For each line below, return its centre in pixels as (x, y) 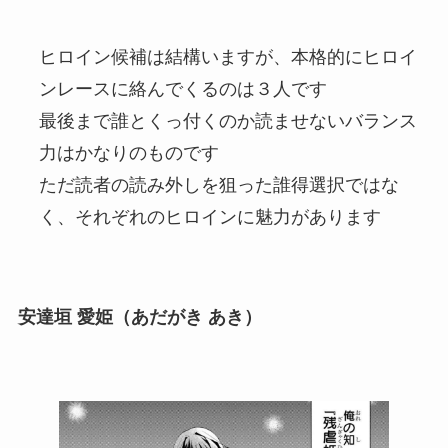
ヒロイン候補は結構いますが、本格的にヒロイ (227, 57)
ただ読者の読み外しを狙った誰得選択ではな (218, 185)
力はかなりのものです (128, 153)
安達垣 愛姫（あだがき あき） (139, 316)
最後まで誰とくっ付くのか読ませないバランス (227, 121)
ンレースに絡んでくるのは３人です (182, 89)
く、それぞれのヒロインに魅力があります (209, 217)
